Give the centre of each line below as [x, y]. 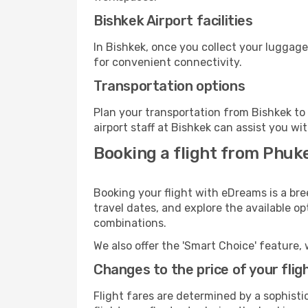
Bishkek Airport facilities [173, 21]
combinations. [130, 223]
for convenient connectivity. [168, 62]
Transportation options [169, 86]
